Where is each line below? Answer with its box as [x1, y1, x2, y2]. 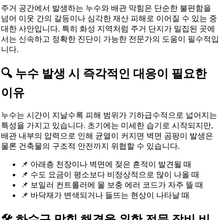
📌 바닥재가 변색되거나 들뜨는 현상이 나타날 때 [20, 191, 190, 199]
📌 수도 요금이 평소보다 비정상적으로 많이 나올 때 [20, 170, 199, 179]
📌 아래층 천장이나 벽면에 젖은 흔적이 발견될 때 [20, 160, 192, 168]
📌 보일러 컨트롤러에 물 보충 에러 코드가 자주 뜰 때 [20, 180, 203, 189]
